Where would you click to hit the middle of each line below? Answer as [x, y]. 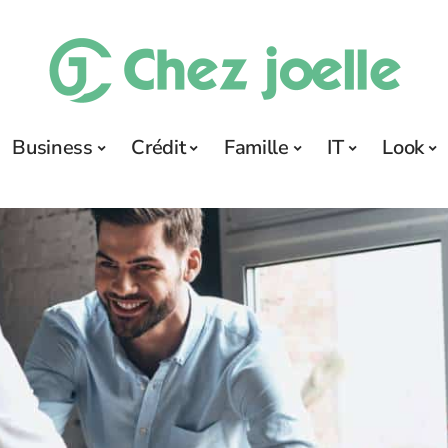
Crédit [158, 147]
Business [52, 147]
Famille [256, 147]
